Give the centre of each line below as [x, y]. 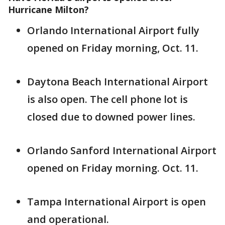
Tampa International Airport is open [117, 202]
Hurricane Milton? [48, 10]
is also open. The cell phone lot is [107, 99]
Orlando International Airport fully [113, 30]
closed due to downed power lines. [111, 117]
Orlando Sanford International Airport [122, 150]
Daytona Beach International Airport [118, 82]
